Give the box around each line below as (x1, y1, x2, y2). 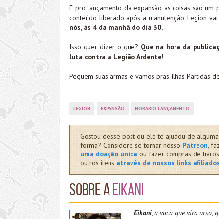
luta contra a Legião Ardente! (69, 52, 164, 61)
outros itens (80, 158, 116, 167)
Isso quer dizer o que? (69, 42, 141, 51)
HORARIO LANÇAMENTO (135, 105, 190, 111)
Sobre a (69, 180, 112, 198)
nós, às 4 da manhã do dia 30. (69, 22, 163, 32)
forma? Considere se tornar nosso (80, 140, 182, 150)
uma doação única (80, 149, 137, 158)
